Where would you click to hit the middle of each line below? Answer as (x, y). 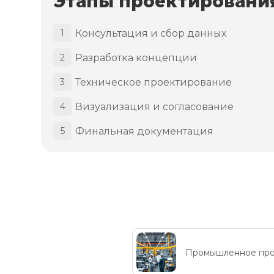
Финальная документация (145, 131)
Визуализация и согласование (155, 106)
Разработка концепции (136, 57)
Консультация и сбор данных (151, 33)
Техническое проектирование (154, 82)
